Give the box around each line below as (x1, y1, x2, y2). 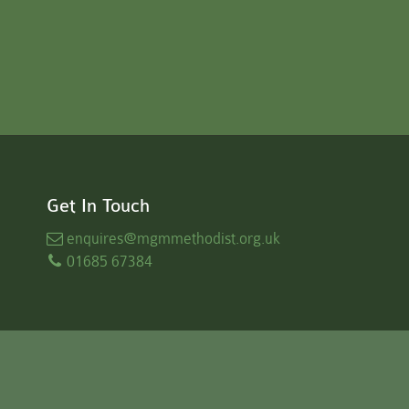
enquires (67, 230, 123, 247)
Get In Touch (47, 194, 150, 216)
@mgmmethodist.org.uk (123, 230, 280, 247)
